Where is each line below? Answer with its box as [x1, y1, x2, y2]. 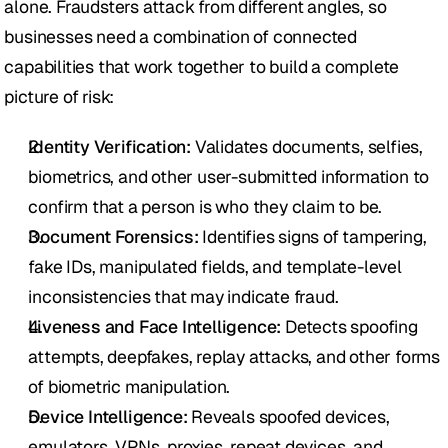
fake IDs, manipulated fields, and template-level [28, 255, 402, 279]
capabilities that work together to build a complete [4, 55, 400, 79]
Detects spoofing [281, 315, 418, 339]
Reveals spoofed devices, [187, 405, 390, 429]
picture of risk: [4, 85, 115, 109]
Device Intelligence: [28, 405, 188, 429]
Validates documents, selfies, [191, 135, 424, 159]
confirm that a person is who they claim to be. [28, 195, 383, 219]
